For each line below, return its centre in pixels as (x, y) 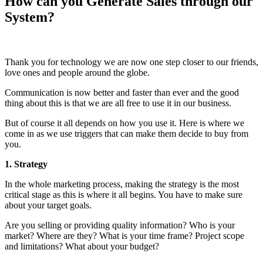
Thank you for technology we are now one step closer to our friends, (131, 62)
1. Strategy (26, 164)
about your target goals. (48, 205)
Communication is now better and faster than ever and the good (122, 92)
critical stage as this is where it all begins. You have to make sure (124, 194)
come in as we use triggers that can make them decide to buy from (127, 133)
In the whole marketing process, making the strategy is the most (122, 184)
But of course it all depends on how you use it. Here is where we (124, 123)
